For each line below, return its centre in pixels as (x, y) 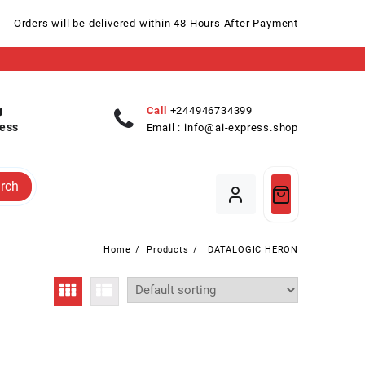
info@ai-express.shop (241, 128)
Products (168, 250)
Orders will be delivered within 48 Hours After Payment (156, 24)
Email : (165, 128)
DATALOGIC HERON (251, 250)
